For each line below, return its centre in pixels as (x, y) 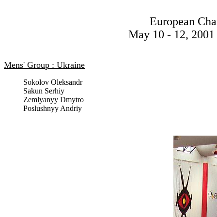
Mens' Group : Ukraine (44, 65)
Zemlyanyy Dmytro (54, 100)
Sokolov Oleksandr (53, 82)
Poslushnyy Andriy (53, 108)
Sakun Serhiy (44, 91)
